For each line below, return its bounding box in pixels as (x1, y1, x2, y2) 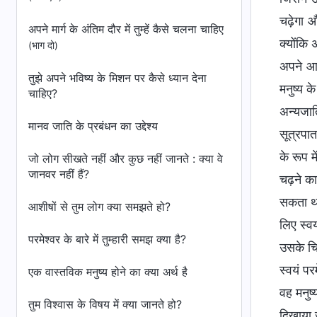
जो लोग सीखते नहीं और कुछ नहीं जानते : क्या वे (28, 151, 223, 166)
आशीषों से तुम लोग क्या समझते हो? (28, 200, 171, 214)
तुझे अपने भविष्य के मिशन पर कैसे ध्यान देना (28, 71, 207, 85)
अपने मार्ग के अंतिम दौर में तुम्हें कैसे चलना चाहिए (28, 22, 224, 36)
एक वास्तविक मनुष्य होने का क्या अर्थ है (28, 265, 188, 279)
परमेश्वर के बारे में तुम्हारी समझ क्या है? (28, 232, 186, 246)
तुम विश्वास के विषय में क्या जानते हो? (28, 297, 182, 311)
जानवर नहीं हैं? (28, 167, 89, 181)
